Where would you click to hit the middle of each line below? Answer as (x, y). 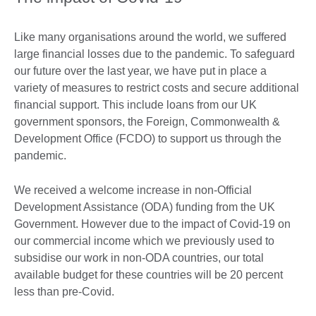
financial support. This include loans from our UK (135, 104)
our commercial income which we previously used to (144, 241)
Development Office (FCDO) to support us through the (148, 138)
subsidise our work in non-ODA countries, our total (139, 257)
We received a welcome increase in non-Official (133, 190)
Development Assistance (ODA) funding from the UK (145, 207)
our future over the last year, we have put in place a (140, 71)
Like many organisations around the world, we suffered (150, 37)
